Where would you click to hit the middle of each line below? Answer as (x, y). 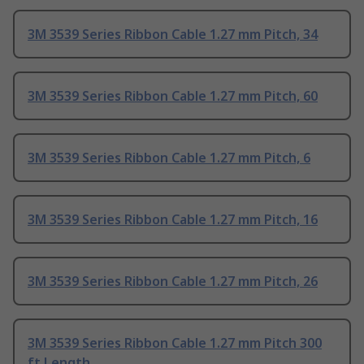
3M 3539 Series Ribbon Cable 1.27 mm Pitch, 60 (173, 96)
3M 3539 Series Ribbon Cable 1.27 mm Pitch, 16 (173, 220)
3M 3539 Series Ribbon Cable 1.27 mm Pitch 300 (175, 343)
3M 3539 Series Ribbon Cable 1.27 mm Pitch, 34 (173, 35)
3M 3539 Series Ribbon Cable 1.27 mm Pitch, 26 (173, 282)
